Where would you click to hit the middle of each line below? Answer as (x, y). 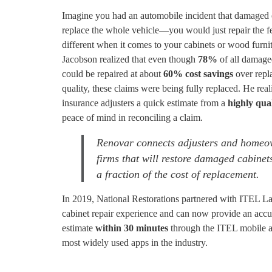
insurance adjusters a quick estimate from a (145, 103)
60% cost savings (198, 74)
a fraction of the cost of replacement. (178, 175)
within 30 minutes (132, 228)
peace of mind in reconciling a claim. (132, 118)
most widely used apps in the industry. (135, 243)
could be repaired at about (113, 74)
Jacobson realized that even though (130, 59)
